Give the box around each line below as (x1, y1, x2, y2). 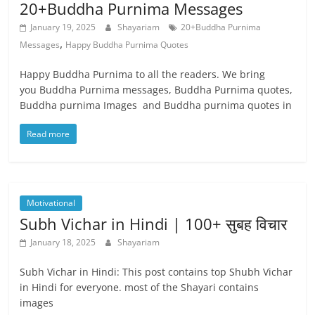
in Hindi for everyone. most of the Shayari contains (20, 281, 259, 294)
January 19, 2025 (30, 21, 96, 33)
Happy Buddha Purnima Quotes (65, 39, 189, 51)
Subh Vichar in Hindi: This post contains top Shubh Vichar (20, 265, 293, 278)
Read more (27, 128, 70, 140)
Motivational (27, 197, 76, 209)
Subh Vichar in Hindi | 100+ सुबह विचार (20, 213, 288, 234)
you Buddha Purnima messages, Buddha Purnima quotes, (20, 83, 293, 96)
